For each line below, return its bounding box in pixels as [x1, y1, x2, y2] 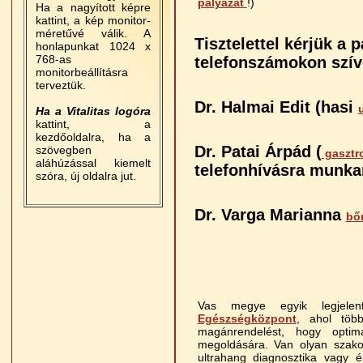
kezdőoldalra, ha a [36, 130, 151, 143]
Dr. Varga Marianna [194, 206, 346, 224]
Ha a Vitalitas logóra [36, 105, 151, 117]
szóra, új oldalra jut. [36, 169, 136, 182]
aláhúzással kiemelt [36, 156, 151, 169]
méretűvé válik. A [36, 27, 151, 40]
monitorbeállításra [36, 66, 128, 79]
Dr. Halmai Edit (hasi [194, 98, 358, 116]
